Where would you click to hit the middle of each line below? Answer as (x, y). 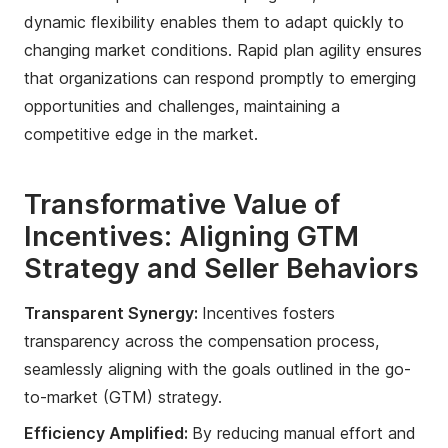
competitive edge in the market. (141, 134)
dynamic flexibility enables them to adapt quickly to (214, 22)
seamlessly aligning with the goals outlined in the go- (217, 368)
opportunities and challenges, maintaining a (182, 106)
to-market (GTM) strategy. (123, 396)
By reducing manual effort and (304, 432)
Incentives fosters (268, 312)
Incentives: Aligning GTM (191, 237)
